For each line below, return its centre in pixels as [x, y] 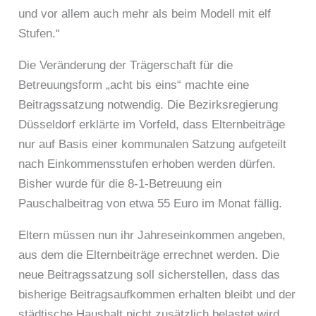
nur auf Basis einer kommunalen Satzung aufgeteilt [153, 145]
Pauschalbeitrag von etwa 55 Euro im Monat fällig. [151, 204]
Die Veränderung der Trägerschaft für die [126, 66]
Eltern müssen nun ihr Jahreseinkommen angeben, [152, 236]
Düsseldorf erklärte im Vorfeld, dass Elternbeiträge [152, 125]
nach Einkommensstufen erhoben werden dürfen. [147, 164]
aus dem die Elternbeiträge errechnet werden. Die [149, 255]
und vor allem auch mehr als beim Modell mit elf [145, 14]
